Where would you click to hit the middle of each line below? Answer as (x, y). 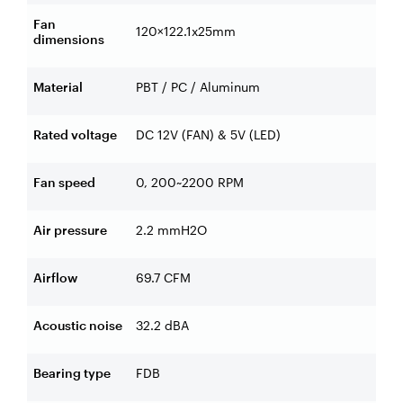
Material (58, 86)
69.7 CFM (163, 277)
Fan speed (64, 182)
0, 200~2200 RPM (190, 182)
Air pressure (70, 229)
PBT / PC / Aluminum (198, 86)
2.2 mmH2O (171, 229)
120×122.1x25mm (186, 31)
